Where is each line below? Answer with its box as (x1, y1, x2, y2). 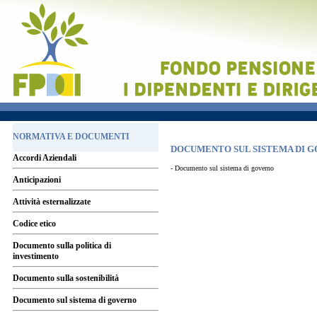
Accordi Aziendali (13, 153, 76, 163)
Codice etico (13, 219, 56, 229)
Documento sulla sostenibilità (13, 273, 119, 283)
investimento (13, 251, 59, 261)
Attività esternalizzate (13, 197, 91, 207)
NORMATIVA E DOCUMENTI (13, 132, 129, 142)
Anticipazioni (13, 175, 61, 185)
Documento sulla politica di (13, 241, 111, 250)
